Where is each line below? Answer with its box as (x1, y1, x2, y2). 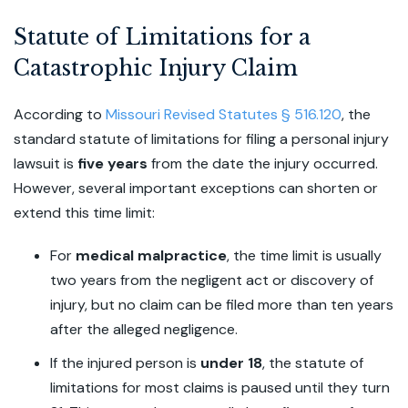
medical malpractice (76, 246, 227, 265)
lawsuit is (14, 154, 77, 173)
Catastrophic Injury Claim (14, 56, 298, 81)
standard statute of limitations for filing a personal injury (14, 129, 389, 148)
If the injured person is (50, 353, 200, 372)
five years (77, 154, 148, 173)
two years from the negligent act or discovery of (50, 270, 373, 290)
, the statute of (262, 353, 363, 372)
